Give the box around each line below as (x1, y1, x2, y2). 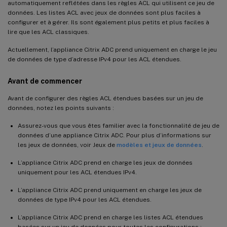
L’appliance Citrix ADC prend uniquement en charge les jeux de (18, 186, 202, 194)
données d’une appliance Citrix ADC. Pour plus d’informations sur (18, 131, 211, 139)
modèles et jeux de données (117, 141, 202, 148)
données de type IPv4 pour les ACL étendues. (18, 196, 152, 203)
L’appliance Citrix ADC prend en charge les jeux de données (18, 159, 193, 166)
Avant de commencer (8, 77, 82, 85)
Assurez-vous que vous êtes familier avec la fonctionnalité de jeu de (18, 122, 219, 129)
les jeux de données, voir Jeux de (18, 141, 117, 148)
